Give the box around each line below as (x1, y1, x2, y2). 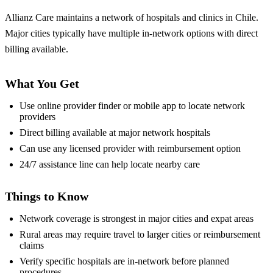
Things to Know (5, 190, 88, 204)
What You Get (5, 77, 79, 91)
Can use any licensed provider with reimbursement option (19, 143, 241, 154)
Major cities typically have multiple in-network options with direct (5, 28, 258, 39)
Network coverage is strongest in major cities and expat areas (19, 213, 253, 224)
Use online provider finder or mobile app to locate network (19, 101, 245, 112)
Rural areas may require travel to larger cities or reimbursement (19, 229, 260, 240)
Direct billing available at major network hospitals (19, 127, 210, 138)
